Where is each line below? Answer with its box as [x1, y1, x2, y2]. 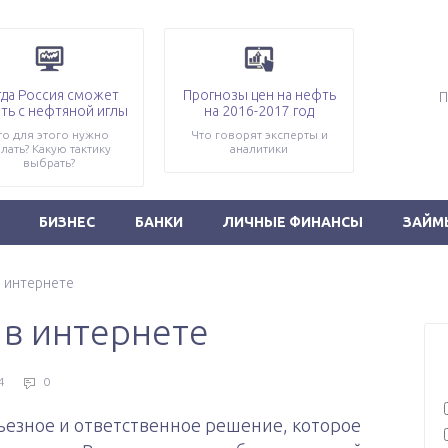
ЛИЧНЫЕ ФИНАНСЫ [223, 214, 363, 230]
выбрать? [23, 156, 75, 169]
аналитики [230, 142, 288, 155]
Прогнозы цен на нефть [182, 87, 336, 103]
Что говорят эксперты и [190, 128, 328, 141]
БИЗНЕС [39, 214, 95, 230]
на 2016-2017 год [204, 103, 314, 119]
